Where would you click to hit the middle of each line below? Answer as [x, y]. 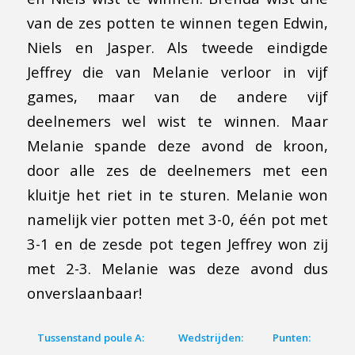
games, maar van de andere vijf [177, 97]
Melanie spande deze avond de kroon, [177, 146]
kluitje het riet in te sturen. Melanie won [177, 195]
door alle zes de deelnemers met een [177, 170]
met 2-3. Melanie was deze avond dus [177, 269]
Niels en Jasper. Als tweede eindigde [177, 48]
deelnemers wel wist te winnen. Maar [177, 121]
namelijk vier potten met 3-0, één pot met [177, 219]
